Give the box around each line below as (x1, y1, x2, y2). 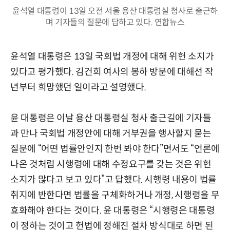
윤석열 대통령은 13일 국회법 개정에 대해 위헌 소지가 (10, 51, 214, 63)
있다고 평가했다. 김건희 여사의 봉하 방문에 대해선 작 (10, 66, 214, 78)
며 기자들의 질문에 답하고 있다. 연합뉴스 (45, 17, 185, 28)
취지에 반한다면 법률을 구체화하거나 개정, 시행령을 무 (10, 189, 220, 201)
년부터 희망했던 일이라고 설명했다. (10, 82, 146, 93)
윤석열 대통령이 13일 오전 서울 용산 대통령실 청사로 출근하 (12, 6, 218, 17)
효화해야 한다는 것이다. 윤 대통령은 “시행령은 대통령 (10, 205, 215, 217)
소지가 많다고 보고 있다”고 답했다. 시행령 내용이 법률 (10, 174, 217, 186)
